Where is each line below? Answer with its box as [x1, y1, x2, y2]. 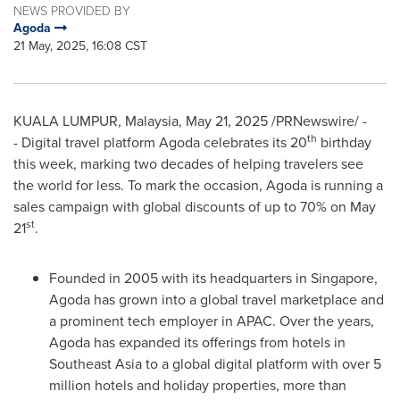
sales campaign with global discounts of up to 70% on [13, 196, 350, 217]
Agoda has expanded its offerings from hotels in [49, 332, 346, 353]
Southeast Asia [49, 354, 142, 374]
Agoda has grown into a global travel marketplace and [49, 289, 384, 310]
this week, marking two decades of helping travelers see [13, 154, 363, 174]
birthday [317, 132, 371, 153]
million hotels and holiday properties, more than [49, 375, 346, 396]
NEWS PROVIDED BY [13, 2, 130, 19]
